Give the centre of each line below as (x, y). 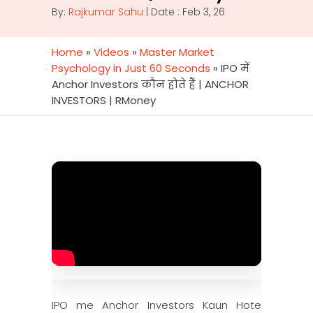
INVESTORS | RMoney (104, 100)
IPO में (235, 68)
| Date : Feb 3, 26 (184, 12)
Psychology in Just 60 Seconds (131, 68)
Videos (111, 52)
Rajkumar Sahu (106, 12)
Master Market (177, 52)
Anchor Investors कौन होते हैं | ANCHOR (150, 84)
